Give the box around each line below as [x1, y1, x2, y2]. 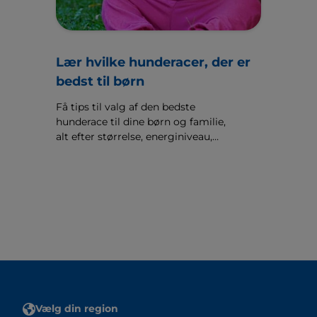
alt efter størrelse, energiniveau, [55, 130, 212, 143]
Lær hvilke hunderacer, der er [55, 54, 250, 70]
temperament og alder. [55, 145, 171, 158]
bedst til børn [55, 74, 144, 89]
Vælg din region [35, 302, 118, 315]
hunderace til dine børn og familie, [55, 115, 226, 128]
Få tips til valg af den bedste [55, 100, 195, 113]
